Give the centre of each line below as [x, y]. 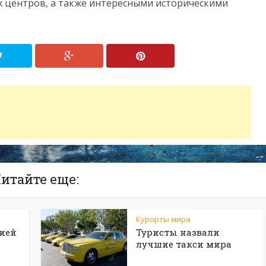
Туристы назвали [178, 232]
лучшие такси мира [184, 244]
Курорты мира [163, 219]
